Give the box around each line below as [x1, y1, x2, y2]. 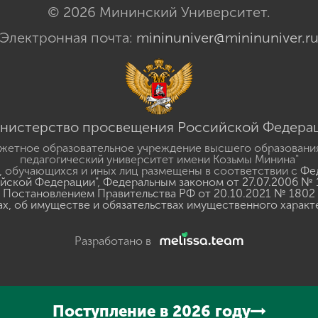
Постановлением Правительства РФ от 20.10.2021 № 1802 [3, 187, 315, 200]
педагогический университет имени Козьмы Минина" [19, 153, 299, 166]
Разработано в [75, 234, 154, 248]
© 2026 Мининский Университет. [48, 4, 270, 21]
